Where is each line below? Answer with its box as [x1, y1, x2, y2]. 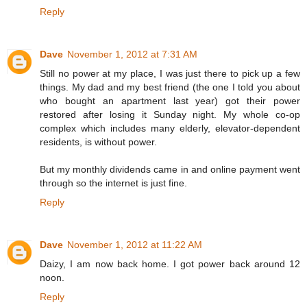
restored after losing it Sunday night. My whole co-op [40, 109, 300, 121]
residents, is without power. [40, 136, 157, 148]
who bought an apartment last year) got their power [40, 95, 300, 107]
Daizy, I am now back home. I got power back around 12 [40, 258, 300, 270]
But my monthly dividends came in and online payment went [40, 164, 300, 175]
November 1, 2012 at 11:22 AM [67, 239, 202, 251]
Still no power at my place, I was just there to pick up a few [40, 68, 300, 79]
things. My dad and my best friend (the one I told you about [40, 82, 300, 93]
